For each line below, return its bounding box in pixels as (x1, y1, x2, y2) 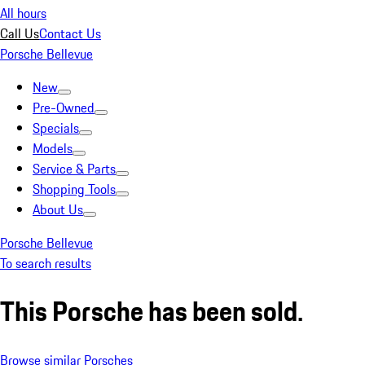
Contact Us (39, 24, 101, 43)
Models (33, 139, 73, 158)
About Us (33, 200, 83, 219)
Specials (33, 118, 79, 138)
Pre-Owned (33, 98, 95, 117)
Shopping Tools (33, 179, 116, 199)
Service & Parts (33, 159, 116, 178)
